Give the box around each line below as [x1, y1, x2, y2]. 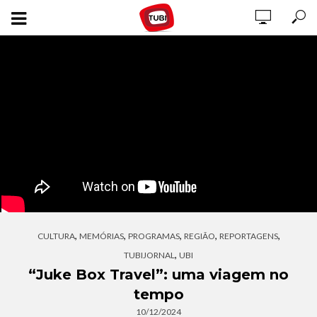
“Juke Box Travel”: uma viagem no [28, 266, 289, 283]
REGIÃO [183, 231, 215, 241]
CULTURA [37, 231, 75, 241]
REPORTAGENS [219, 231, 278, 241]
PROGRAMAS [127, 231, 180, 241]
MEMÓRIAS [79, 231, 124, 241]
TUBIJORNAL [124, 250, 175, 260]
